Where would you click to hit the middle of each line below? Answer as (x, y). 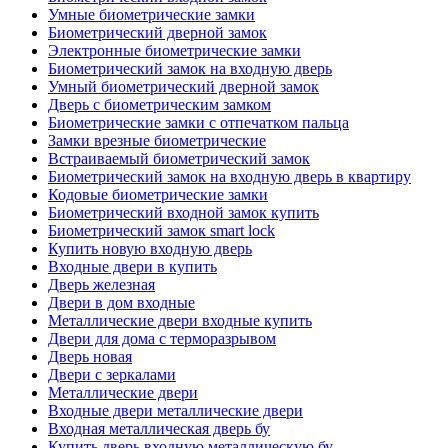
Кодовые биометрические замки (158, 195)
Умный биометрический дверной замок (183, 87)
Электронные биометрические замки (174, 51)
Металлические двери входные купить (180, 321)
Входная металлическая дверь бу (159, 429)
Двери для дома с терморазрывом (162, 339)
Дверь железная (101, 285)
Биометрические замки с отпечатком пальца (198, 123)
